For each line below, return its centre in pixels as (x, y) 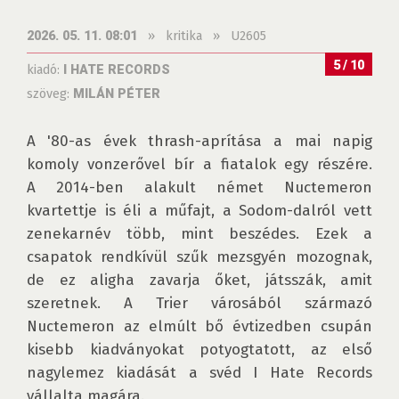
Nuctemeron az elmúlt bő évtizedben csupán (199, 326)
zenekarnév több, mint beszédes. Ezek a (199, 234)
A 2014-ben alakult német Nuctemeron (199, 187)
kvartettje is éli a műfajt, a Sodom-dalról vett (199, 211)
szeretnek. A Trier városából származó (199, 303)
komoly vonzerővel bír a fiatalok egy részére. (199, 164)
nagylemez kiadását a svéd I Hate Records (199, 373)
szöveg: (50, 94)
